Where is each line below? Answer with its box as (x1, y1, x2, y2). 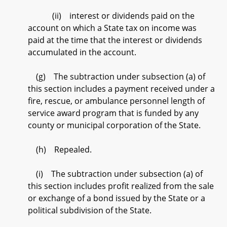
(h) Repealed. (28, 144, 92, 155)
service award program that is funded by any (28, 107, 199, 119)
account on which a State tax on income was (28, 22, 197, 33)
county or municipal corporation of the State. (28, 120, 201, 131)
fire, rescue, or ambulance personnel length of (28, 95, 205, 106)
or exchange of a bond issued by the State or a (28, 193, 205, 204)
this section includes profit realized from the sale (28, 180, 214, 192)
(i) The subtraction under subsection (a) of (28, 168, 203, 179)
